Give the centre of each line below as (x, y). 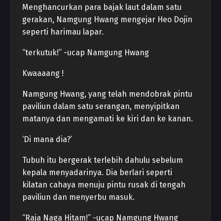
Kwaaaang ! (43, 73)
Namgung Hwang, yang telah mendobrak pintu (107, 94)
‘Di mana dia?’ (47, 139)
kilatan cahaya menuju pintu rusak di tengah (104, 185)
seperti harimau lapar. (63, 32)
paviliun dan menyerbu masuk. (78, 197)
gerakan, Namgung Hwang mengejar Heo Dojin (107, 19)
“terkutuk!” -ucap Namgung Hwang (86, 53)
